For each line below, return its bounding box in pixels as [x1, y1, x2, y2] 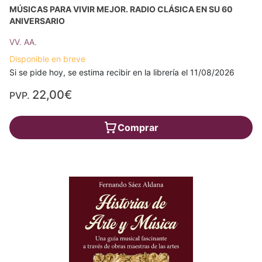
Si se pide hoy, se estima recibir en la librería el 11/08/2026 [9, 67, 235, 77]
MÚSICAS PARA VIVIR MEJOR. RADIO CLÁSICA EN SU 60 [9, 4, 233, 14]
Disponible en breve [9, 54, 85, 64]
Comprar [118, 122, 158, 133]
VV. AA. [9, 37, 37, 47]
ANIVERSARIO [9, 16, 65, 26]
